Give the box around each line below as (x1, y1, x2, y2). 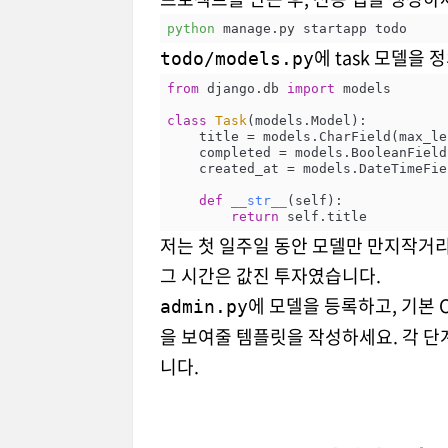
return (230, 208, 279, 224)
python (166, 20, 215, 36)
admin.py (160, 296, 248, 318)
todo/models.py (160, 48, 314, 70)
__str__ (230, 192, 287, 208)
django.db (198, 80, 287, 96)
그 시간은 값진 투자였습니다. (160, 262, 381, 290)
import (286, 80, 335, 96)
